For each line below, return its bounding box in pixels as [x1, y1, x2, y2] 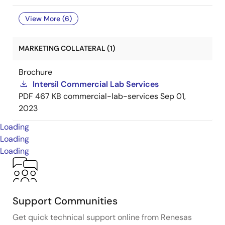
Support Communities [13, 194, 118, 207]
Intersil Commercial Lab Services [33, 78, 159, 89]
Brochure [19, 66, 52, 77]
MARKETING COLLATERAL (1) [19, 43, 116, 53]
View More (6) [25, 14, 72, 23]
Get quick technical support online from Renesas [13, 211, 192, 222]
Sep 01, [160, 90, 186, 101]
